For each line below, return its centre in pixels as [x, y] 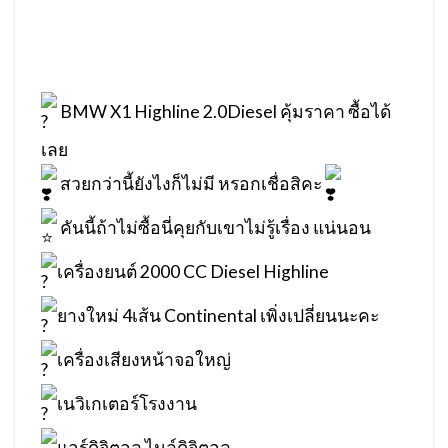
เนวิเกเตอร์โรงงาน [127, 404]
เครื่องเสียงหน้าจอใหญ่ [144, 360]
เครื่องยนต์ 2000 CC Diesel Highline [193, 272]
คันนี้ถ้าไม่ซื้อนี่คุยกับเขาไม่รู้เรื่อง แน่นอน [214, 228]
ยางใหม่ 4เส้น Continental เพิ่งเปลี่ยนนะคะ [218, 316]
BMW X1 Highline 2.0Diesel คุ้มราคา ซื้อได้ [224, 112]
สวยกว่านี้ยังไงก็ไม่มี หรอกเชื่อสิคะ [191, 184]
